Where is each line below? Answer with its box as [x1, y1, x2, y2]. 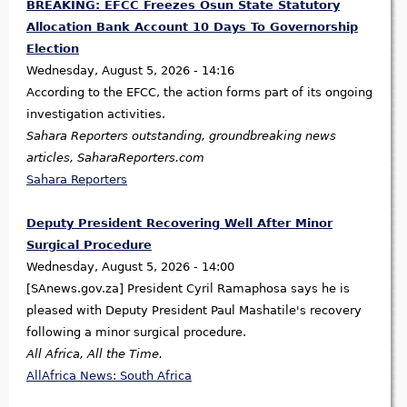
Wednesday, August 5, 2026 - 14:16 [26, 64, 234, 78]
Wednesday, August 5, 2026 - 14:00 [26, 260, 234, 274]
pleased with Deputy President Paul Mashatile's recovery [26, 303, 362, 318]
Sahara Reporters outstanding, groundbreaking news [26, 129, 336, 144]
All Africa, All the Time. [26, 347, 163, 362]
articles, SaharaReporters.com [26, 151, 204, 165]
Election [26, 42, 79, 56]
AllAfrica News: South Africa [26, 369, 192, 383]
